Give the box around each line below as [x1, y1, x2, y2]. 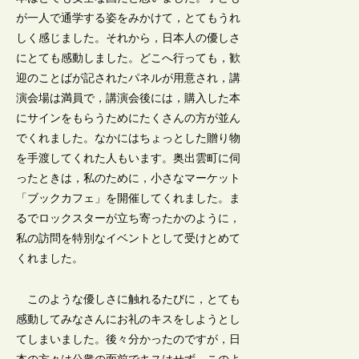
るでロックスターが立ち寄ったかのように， [16, 212, 241, 225]
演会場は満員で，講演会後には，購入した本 [16, 92, 241, 105]
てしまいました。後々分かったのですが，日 [16, 333, 241, 345]
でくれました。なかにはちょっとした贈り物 [16, 132, 241, 145]
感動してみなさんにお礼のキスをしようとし [16, 313, 241, 325]
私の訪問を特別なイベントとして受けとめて [16, 232, 241, 245]
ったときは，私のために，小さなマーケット [16, 172, 241, 185]
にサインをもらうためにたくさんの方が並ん [16, 112, 241, 125]
